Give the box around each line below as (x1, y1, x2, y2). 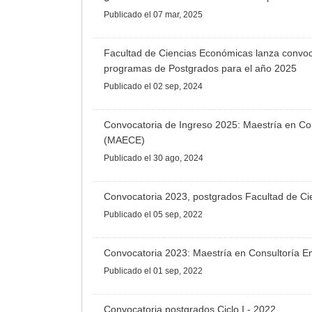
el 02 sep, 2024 (144, 81, 203, 92)
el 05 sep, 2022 (144, 210, 203, 220)
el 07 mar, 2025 (144, 10, 203, 20)
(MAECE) (104, 134, 145, 146)
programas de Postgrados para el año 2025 (104, 63, 297, 75)
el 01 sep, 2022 (144, 266, 203, 276)
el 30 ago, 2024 (144, 153, 203, 164)
